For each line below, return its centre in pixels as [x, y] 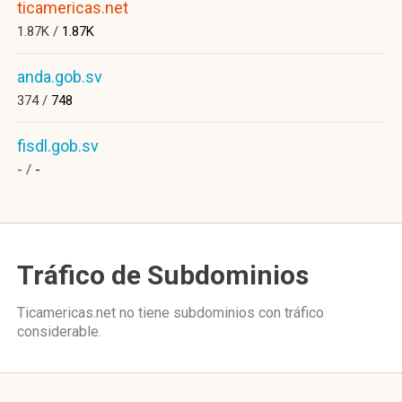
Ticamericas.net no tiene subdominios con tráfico [170, 313]
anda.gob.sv [60, 77]
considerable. [59, 332]
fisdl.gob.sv [58, 146]
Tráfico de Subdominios [163, 275]
